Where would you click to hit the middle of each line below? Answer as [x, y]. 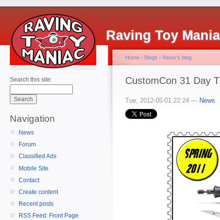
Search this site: [31, 80]
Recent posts [36, 204]
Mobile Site [34, 168]
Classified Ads [38, 156]
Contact [29, 180]
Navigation [32, 119]
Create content [38, 192]
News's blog [177, 57]
